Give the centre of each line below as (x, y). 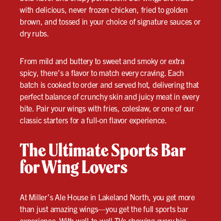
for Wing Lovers (74, 166)
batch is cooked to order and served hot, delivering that (109, 84)
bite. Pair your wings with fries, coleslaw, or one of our (107, 108)
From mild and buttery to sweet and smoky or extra (102, 60)
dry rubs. (35, 33)
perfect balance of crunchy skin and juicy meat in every (110, 96)
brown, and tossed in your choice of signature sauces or (110, 21)
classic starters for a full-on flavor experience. (93, 120)
